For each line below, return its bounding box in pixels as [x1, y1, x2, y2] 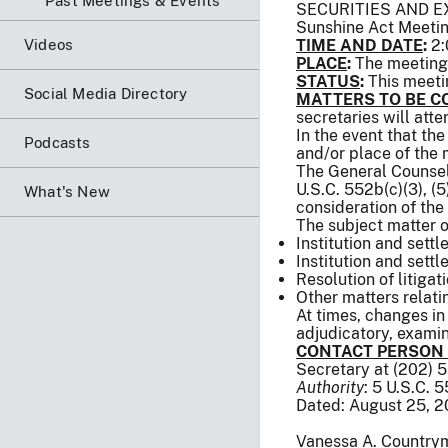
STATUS [296, 71, 360, 91]
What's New [24, 182, 110, 200]
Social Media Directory [24, 84, 188, 102]
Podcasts [24, 133, 91, 151]
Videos [24, 35, 74, 53]
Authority [296, 377, 364, 397]
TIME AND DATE [296, 35, 423, 55]
